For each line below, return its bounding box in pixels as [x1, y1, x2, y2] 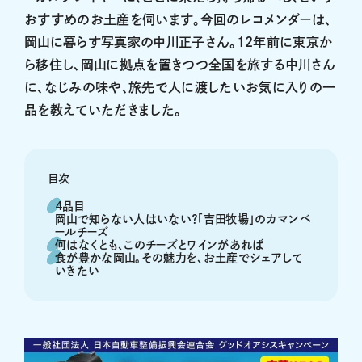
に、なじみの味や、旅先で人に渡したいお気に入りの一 [24, 80, 336, 94]
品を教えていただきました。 [24, 103, 182, 116]
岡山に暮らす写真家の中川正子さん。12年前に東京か [24, 35, 333, 48]
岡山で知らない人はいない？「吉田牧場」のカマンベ [55, 213, 312, 225]
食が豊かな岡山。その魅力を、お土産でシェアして [55, 251, 303, 263]
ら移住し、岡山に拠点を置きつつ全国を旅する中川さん [24, 57, 336, 71]
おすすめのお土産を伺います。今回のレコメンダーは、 [24, 12, 332, 26]
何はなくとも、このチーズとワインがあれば [55, 238, 264, 250]
